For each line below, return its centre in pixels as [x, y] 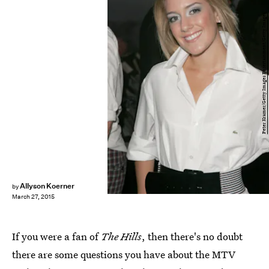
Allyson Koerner [47, 186]
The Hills [121, 236]
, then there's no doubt [192, 236]
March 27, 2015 [33, 197]
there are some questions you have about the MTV [124, 254]
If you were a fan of [56, 236]
